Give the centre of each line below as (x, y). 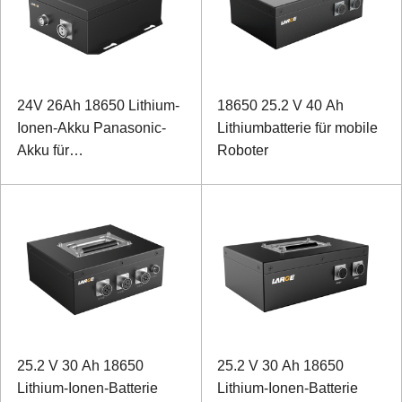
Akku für (43, 150)
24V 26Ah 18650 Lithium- (98, 105)
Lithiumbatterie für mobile (297, 127)
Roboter (243, 150)
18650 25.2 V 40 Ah (280, 105)
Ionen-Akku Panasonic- (91, 127)
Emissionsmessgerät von (96, 172)
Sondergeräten (64, 195)
